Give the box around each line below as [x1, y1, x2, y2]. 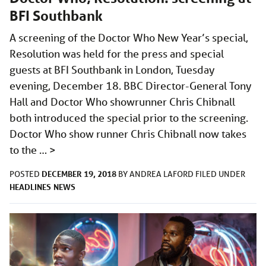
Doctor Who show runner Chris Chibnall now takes [9, 127, 246, 141]
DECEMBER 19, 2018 [42, 168, 116, 180]
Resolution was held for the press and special [9, 47, 224, 61]
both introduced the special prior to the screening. [9, 111, 248, 125]
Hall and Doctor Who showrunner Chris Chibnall [9, 95, 235, 109]
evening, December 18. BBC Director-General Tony [9, 79, 252, 93]
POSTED [9, 169, 42, 180]
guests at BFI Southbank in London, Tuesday [9, 63, 215, 77]
